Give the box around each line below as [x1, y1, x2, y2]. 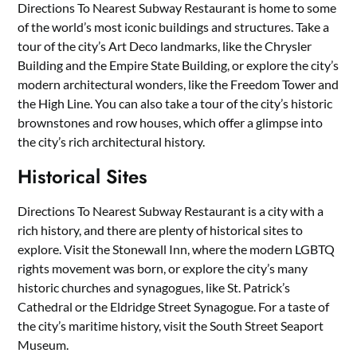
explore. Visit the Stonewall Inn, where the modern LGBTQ [18, 241, 335, 257]
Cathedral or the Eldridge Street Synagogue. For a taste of [18, 298, 330, 314]
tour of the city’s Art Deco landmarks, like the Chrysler [18, 37, 312, 53]
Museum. [18, 336, 69, 352]
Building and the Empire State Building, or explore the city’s [18, 57, 339, 73]
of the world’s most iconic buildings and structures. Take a [18, 18, 330, 34]
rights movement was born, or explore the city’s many [18, 260, 308, 276]
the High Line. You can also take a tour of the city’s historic [18, 95, 333, 111]
